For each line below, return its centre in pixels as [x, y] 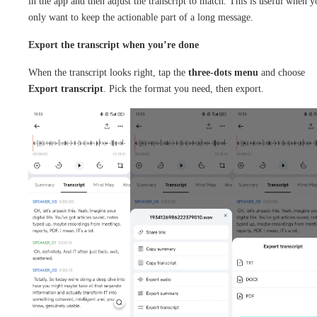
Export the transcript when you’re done [114, 45]
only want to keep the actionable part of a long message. [141, 18]
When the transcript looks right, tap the [108, 73]
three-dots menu [223, 73]
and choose [282, 73]
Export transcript [66, 89]
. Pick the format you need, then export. [184, 89]
